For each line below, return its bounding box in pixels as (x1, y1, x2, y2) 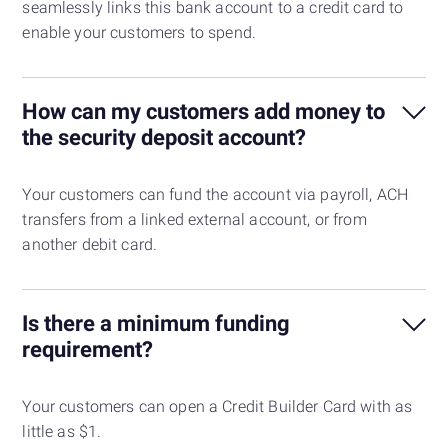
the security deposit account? (22, 124, 307, 151)
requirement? (22, 336, 154, 363)
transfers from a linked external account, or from (22, 210, 367, 230)
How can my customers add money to (22, 98, 386, 125)
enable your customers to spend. (22, 23, 257, 43)
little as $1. (22, 422, 102, 442)
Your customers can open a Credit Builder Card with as (22, 397, 413, 417)
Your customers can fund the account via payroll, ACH (22, 185, 409, 205)
